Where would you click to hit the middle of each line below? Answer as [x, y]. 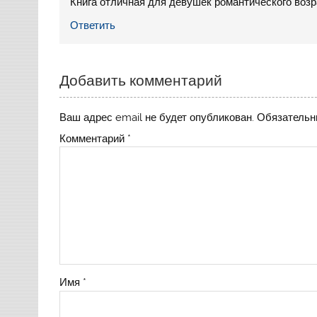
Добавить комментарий [141, 81]
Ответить [93, 25]
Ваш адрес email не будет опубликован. [157, 117]
